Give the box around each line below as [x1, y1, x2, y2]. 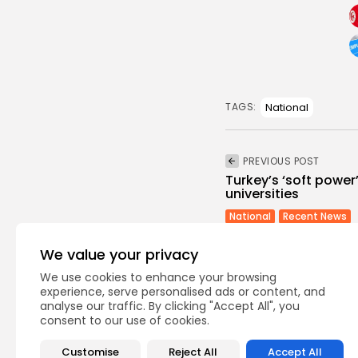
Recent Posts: [225, 324, 313, 344]
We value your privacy [40, 245, 198, 265]
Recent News [283, 209, 347, 223]
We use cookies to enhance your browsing [40, 269, 276, 285]
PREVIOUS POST [243, 153, 320, 168]
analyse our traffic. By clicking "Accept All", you [40, 298, 300, 314]
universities [225, 184, 299, 203]
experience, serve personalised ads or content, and [40, 284, 325, 300]
